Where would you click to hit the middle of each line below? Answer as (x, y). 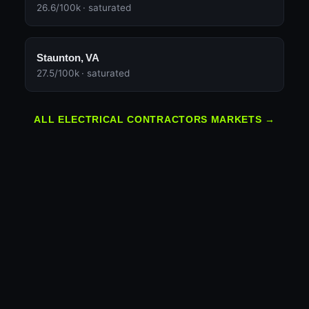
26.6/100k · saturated (84, 8)
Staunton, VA (68, 58)
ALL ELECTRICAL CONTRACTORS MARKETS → (154, 120)
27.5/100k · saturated (83, 73)
